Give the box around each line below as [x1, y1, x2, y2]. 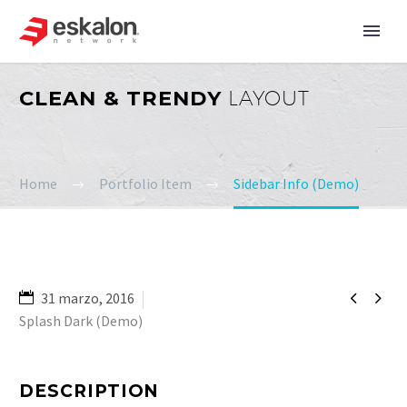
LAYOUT [227, 85, 311, 110]
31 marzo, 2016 [41, 289, 134, 307]
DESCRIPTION [19, 381, 160, 402]
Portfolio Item [99, 174, 192, 193]
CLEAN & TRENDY [19, 85, 228, 111]
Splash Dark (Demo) [19, 312, 143, 330]
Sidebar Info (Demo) [233, 174, 359, 193]
